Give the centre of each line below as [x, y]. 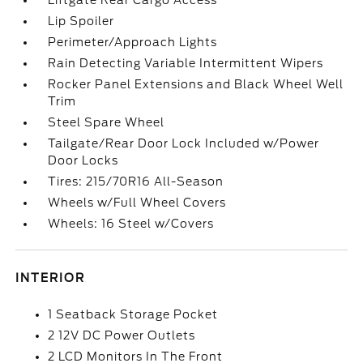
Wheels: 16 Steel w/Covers [131, 224]
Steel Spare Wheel [107, 122]
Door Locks [83, 160]
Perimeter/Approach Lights [133, 42]
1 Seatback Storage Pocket [133, 314]
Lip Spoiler [81, 21]
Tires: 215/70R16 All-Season [136, 181]
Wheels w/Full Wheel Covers [137, 203]
